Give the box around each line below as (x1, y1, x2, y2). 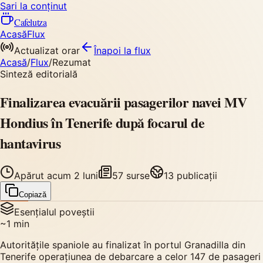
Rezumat (52, 56, 91, 68)
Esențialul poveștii (14, 205, 95, 218)
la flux (124, 45, 151, 56)
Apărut (14, 169, 47, 181)
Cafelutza (14, 16, 47, 28)
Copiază (19, 190, 46, 199)
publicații (174, 169, 217, 181)
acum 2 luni (47, 169, 98, 181)
